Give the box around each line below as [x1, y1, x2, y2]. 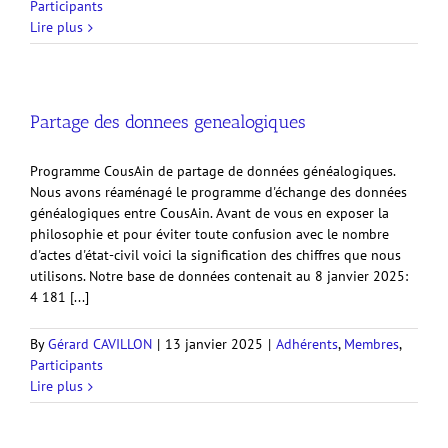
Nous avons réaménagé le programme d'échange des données [30, 183, 407, 201]
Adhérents [276, 335, 338, 353]
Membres [344, 335, 399, 353]
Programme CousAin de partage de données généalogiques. [30, 162, 395, 180]
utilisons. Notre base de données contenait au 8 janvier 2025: [30, 267, 408, 285]
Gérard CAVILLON [48, 335, 152, 353]
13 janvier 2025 [165, 335, 263, 353]
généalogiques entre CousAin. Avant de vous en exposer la [30, 204, 389, 222]
